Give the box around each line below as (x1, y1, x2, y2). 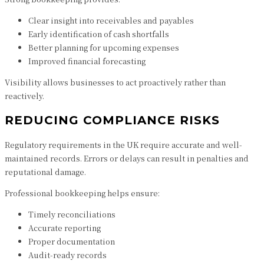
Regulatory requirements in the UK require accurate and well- (5, 139, 242, 150)
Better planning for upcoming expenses (28, 42, 179, 53)
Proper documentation (28, 236, 115, 247)
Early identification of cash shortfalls (28, 28, 169, 39)
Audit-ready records (28, 249, 107, 260)
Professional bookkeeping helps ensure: (5, 187, 160, 199)
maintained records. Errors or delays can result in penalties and (5, 153, 249, 164)
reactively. (5, 90, 44, 101)
